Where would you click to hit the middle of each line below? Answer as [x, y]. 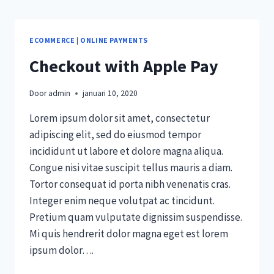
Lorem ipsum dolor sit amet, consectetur [120, 118]
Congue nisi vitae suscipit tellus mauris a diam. [131, 168]
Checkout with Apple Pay [124, 66]
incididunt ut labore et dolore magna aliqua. [126, 151]
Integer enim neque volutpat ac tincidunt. [122, 201]
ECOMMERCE [52, 40]
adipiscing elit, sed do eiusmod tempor [115, 135]
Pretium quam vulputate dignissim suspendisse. [136, 217]
